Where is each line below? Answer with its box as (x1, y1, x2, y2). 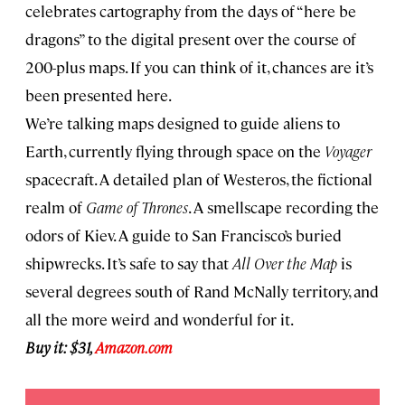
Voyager (325, 141, 372, 162)
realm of (25, 197, 86, 218)
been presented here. (25, 85, 172, 106)
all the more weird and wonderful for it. (25, 309, 294, 330)
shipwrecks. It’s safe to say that (25, 253, 232, 274)
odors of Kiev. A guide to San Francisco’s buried (25, 225, 342, 246)
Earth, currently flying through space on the (25, 141, 325, 162)
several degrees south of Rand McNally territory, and (25, 281, 379, 302)
